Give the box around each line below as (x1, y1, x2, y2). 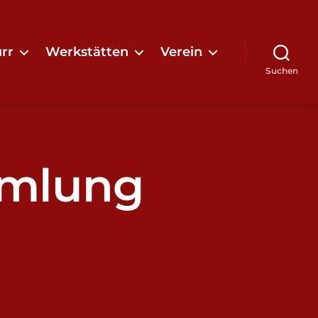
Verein (160, 43, 202, 60)
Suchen (265, 65, 298, 76)
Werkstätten (45, 43, 128, 60)
